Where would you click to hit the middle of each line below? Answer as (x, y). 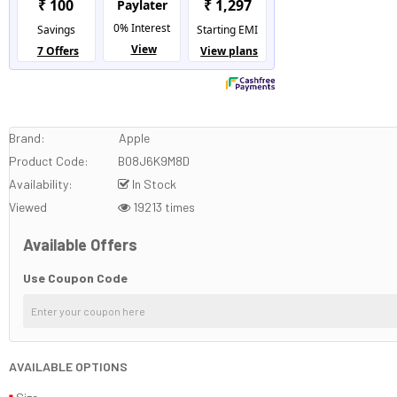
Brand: (27, 138)
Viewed (28, 207)
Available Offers (81, 245)
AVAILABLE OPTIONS (69, 367)
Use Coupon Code (76, 278)
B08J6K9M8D (153, 161)
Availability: (41, 184)
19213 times (163, 207)
